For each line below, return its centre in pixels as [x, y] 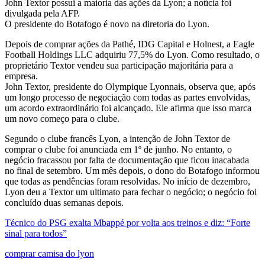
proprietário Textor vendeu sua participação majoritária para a [119, 65]
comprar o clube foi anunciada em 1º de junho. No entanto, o [118, 149]
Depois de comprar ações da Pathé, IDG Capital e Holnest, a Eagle [130, 44]
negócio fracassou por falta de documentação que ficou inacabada [127, 160]
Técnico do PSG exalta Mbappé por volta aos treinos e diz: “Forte [127, 222]
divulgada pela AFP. [42, 13]
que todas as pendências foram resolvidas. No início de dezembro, [127, 181]
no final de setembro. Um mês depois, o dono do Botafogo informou [132, 170]
